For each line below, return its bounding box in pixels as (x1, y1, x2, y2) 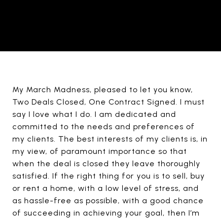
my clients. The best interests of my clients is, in (12, 134, 208, 144)
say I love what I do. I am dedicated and (12, 110, 176, 119)
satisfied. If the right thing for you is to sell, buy (12, 171, 205, 181)
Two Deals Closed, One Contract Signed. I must (12, 97, 205, 107)
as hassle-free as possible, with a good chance (12, 196, 204, 205)
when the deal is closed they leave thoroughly (12, 159, 200, 168)
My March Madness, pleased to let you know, (12, 85, 193, 94)
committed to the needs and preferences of (12, 122, 195, 131)
